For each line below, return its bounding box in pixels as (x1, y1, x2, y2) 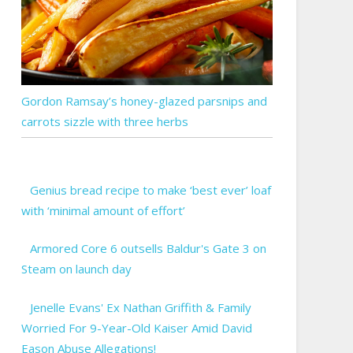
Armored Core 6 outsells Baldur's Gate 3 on (30, 240, 267, 257)
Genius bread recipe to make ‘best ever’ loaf (30, 181, 272, 198)
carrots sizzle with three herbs (20, 113, 188, 129)
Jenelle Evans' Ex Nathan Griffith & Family (30, 299, 252, 315)
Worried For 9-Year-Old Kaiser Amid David (20, 319, 252, 336)
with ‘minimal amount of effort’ (20, 202, 185, 218)
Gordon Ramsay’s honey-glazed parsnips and (20, 92, 267, 109)
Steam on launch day (20, 261, 132, 277)
